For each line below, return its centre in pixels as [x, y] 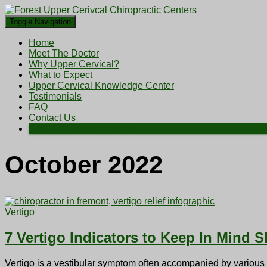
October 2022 [84, 165]
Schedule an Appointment [83, 128]
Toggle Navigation [40, 22]
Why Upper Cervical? [74, 64]
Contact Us [52, 118]
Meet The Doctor [64, 53]
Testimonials [55, 96]
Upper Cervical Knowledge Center [101, 86]
